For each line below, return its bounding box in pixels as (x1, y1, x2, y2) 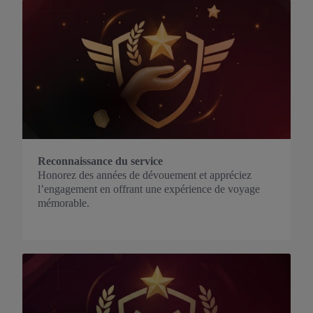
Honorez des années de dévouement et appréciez (38, 169, 252, 181)
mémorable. (38, 197, 89, 209)
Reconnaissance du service (38, 155, 163, 167)
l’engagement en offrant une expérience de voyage (38, 183, 260, 195)
